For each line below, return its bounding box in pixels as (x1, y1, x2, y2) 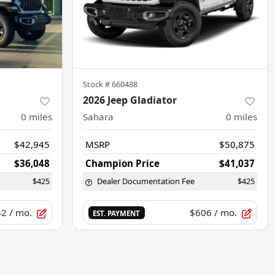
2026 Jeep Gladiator (83, 93, 177, 107)
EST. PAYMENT (93, 209, 141, 219)
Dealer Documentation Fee (97, 176, 195, 187)
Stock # (83, 79, 112, 90)
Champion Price (85, 157, 160, 170)
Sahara (83, 110, 114, 123)
